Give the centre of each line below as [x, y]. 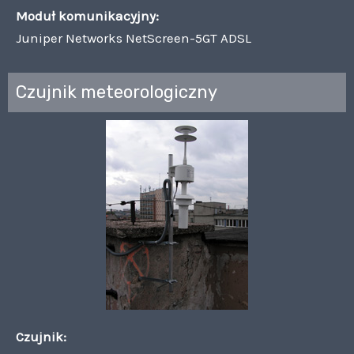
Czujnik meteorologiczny [117, 92]
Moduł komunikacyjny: [87, 15]
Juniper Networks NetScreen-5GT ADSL [134, 38]
